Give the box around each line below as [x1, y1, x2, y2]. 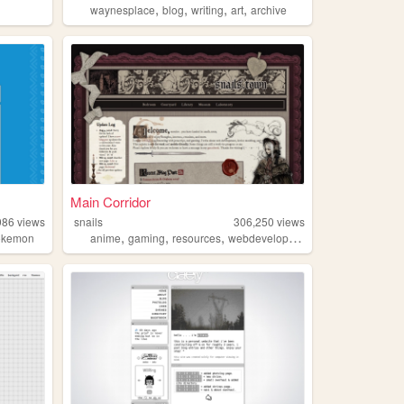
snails [74, 214, 104, 230]
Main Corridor [69, 192, 151, 212]
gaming [128, 230, 166, 246]
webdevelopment [228, 230, 289, 246]
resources [172, 230, 222, 246]
